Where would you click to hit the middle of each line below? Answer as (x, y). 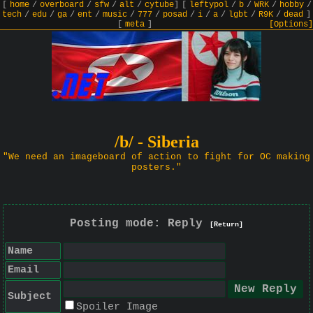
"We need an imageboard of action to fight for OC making (156, 157)
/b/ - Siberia (156, 142)
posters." (156, 167)
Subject (30, 297)
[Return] (226, 225)
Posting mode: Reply (139, 224)
